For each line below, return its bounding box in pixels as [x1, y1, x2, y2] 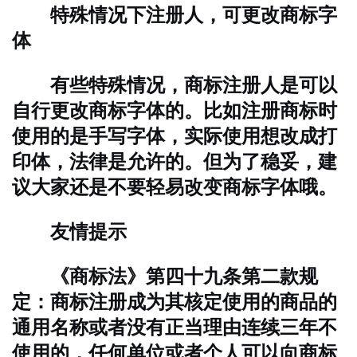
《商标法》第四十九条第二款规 [12, 265, 318, 288]
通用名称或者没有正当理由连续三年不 [12, 316, 337, 339]
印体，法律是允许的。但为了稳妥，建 [12, 150, 337, 173]
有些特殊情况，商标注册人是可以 [12, 73, 337, 96]
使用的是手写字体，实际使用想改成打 [12, 124, 337, 147]
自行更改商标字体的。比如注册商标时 [12, 99, 337, 122]
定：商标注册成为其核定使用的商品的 [12, 290, 337, 313]
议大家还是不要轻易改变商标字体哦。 [12, 175, 337, 198]
